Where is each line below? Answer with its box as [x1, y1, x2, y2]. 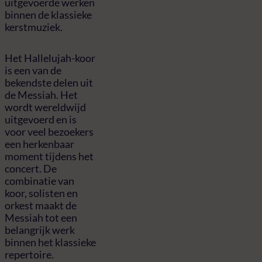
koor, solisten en [5, 187, 78, 200]
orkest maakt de [5, 199, 77, 212]
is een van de [5, 64, 61, 77]
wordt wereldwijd [5, 101, 86, 114]
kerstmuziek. [5, 20, 63, 33]
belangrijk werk [5, 223, 75, 237]
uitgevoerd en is [5, 113, 77, 126]
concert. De [5, 162, 57, 175]
